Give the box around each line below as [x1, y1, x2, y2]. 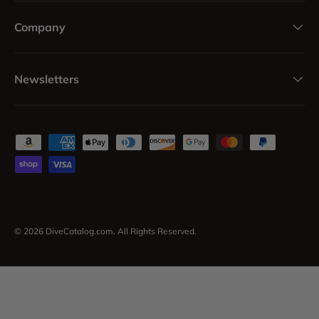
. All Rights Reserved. [113, 225, 197, 236]
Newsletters [14, 71, 79, 86]
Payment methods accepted [14, 134, 163, 149]
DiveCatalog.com [46, 225, 113, 236]
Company [14, 19, 66, 34]
